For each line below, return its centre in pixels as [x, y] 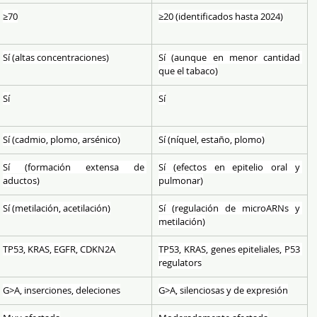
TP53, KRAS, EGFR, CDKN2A [59, 249]
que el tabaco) [188, 71]
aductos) [21, 180]
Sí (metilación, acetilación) [57, 208]
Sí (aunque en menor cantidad [229, 57]
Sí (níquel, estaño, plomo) [212, 139]
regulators [180, 263]
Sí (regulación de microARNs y [229, 208]
